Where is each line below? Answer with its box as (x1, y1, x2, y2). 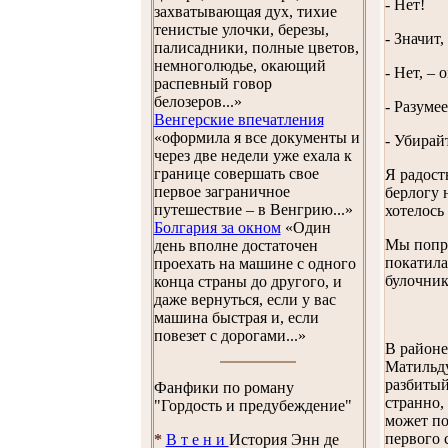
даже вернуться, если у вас (153, 291, 336, 308)
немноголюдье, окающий (153, 57, 326, 74)
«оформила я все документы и (153, 129, 360, 146)
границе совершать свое (153, 165, 319, 182)
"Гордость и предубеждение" (153, 397, 352, 414)
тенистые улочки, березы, (153, 21, 329, 38)
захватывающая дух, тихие (153, 3, 337, 20)
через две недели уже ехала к (153, 147, 352, 164)
